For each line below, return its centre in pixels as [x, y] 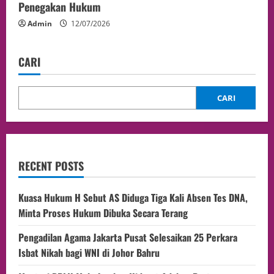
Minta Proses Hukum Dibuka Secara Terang [103, 213]
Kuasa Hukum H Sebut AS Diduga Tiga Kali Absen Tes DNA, [133, 197]
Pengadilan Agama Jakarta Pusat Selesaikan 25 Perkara [128, 237]
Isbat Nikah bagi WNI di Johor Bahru [89, 252]
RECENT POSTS [51, 165]
